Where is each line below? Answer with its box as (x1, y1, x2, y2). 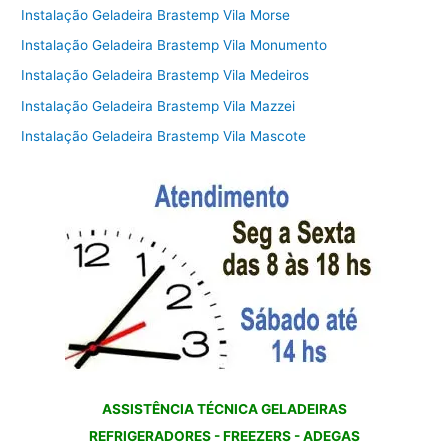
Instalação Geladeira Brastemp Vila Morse (21, 6, 291, 23)
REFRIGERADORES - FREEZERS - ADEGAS (88, 427, 360, 444)
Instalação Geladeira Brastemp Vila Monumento (21, 36, 328, 53)
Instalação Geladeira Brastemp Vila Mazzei (21, 97, 296, 114)
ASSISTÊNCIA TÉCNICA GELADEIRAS (101, 400, 347, 417)
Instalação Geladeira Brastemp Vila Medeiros (21, 67, 310, 84)
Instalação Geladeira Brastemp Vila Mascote (21, 128, 307, 145)
